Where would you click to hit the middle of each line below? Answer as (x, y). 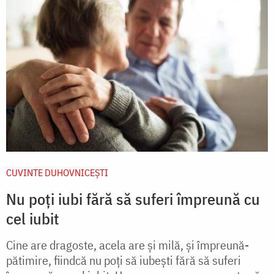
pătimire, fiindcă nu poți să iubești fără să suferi (124, 261)
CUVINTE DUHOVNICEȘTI (57, 173)
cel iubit (33, 219)
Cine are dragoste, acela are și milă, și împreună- (128, 245)
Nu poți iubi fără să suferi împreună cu (133, 199)
